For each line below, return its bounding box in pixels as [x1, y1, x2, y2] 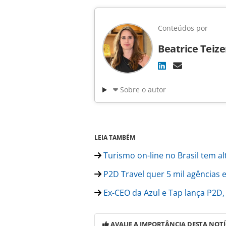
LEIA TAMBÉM [94, 133, 135, 142]
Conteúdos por [158, 23, 208, 33]
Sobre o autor [120, 85, 166, 95]
